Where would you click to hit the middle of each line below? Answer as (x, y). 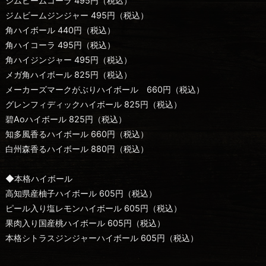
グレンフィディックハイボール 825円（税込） (93, 104)
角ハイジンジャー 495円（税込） (68, 59)
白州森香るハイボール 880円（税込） (77, 148)
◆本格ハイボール (39, 178)
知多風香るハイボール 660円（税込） (77, 134)
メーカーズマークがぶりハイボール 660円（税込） (104, 89)
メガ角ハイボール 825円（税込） (68, 74)
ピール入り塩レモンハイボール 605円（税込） (93, 208)
